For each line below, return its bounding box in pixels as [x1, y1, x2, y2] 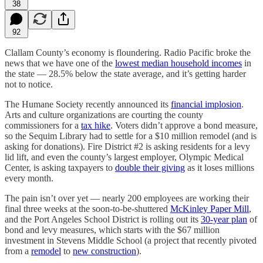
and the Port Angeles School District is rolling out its [5, 214, 201, 224]
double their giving [115, 162, 185, 173]
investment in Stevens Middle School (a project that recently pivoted [5, 235, 257, 245]
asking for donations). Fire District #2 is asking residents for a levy [5, 141, 250, 151]
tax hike [81, 120, 110, 130]
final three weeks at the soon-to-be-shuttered [5, 203, 170, 214]
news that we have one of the [5, 58, 115, 68]
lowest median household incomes [115, 58, 242, 68]
